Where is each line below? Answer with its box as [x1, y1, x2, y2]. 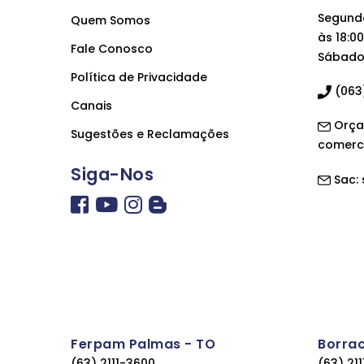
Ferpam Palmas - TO [71, 335, 215, 354]
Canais [71, 97, 112, 114]
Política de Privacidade [71, 69, 207, 85]
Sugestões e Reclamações [71, 126, 229, 142]
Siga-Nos [71, 162, 154, 186]
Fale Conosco [71, 41, 153, 57]
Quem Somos [71, 12, 150, 28]
